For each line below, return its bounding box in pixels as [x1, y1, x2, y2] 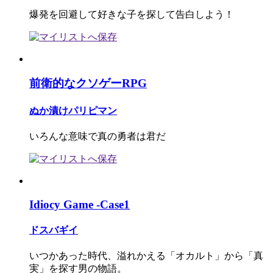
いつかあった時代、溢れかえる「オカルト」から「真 [29, 250, 263, 261]
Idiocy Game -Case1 [29, 197, 130, 211]
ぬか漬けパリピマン [29, 105, 117, 116]
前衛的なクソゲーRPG [29, 77, 147, 90]
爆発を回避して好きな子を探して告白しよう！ [29, 9, 234, 19]
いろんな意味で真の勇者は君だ [29, 130, 166, 141]
